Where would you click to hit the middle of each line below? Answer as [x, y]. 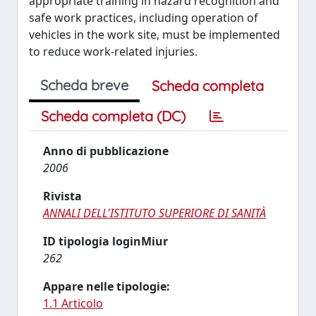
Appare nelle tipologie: [107, 286]
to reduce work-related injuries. [113, 51]
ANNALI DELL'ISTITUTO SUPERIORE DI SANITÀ [154, 213]
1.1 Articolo [73, 303]
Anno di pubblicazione [106, 151]
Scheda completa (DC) [113, 116]
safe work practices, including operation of [144, 18]
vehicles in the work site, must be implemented [154, 35]
